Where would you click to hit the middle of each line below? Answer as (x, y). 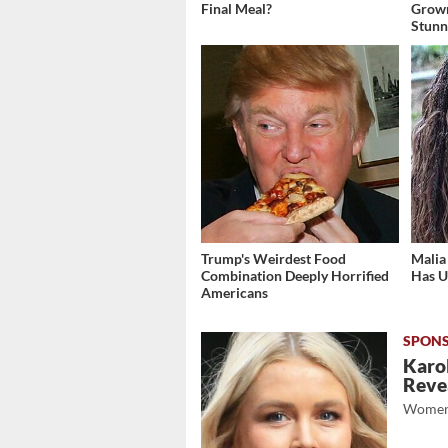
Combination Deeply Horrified (295, 276)
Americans (234, 293)
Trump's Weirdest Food (273, 259)
